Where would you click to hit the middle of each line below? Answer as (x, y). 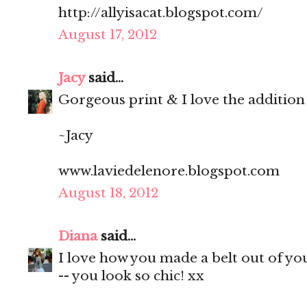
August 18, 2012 (108, 193)
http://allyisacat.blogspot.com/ (161, 13)
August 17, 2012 (108, 35)
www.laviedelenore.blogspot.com (169, 171)
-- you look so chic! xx (131, 276)
